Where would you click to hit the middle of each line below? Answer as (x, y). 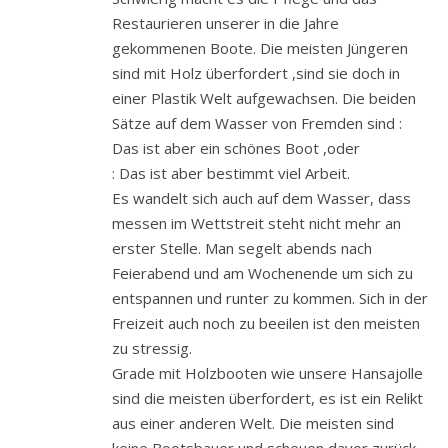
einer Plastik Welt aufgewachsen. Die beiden (264, 97)
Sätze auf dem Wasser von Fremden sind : (257, 122)
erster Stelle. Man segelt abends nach (242, 247)
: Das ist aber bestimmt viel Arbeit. (231, 172)
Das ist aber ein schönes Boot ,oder (236, 147)
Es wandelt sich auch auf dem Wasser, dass (261, 197)
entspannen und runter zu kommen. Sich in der (270, 297)
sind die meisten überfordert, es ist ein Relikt (267, 397)
